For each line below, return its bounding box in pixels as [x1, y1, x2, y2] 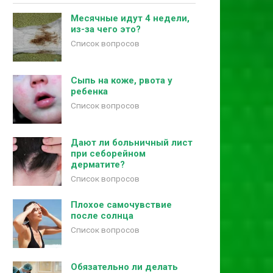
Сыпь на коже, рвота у [71, 75, 172, 86]
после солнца [71, 210, 133, 221]
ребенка [71, 86, 108, 97]
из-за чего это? [71, 24, 141, 35]
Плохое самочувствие [71, 199, 172, 210]
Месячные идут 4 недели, [71, 13, 190, 24]
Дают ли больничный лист [71, 137, 193, 148]
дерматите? [71, 159, 125, 170]
